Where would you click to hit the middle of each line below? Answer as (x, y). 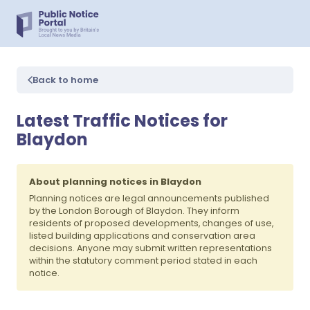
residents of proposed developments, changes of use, (151, 223)
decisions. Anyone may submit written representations (151, 248)
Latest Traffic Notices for (122, 121)
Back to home (65, 80)
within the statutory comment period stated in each (143, 261)
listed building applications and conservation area (142, 236)
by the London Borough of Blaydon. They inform (134, 211)
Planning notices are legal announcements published (149, 198)
